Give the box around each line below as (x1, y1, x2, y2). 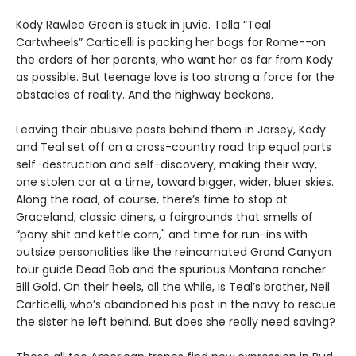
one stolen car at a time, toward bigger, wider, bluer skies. (16, 173, 334, 190)
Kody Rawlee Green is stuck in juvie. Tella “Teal (16, 16, 271, 33)
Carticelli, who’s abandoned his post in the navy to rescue (16, 296, 336, 312)
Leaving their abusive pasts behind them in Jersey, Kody (16, 121, 326, 137)
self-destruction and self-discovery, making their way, (16, 156, 317, 172)
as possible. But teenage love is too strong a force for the (16, 68, 335, 85)
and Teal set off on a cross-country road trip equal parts (16, 138, 331, 155)
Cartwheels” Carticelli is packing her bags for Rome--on (16, 33, 326, 50)
